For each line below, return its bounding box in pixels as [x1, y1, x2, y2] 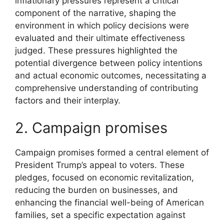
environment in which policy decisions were [15, 20, 189, 30]
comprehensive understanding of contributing [15, 82, 198, 93]
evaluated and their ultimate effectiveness [15, 32, 185, 43]
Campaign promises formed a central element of [15, 147, 209, 158]
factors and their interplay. [15, 95, 120, 105]
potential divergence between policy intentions [15, 57, 202, 68]
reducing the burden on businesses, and [15, 185, 178, 195]
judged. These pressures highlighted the [15, 45, 177, 55]
